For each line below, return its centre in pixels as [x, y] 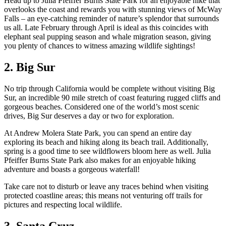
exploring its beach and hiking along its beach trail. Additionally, [106, 142]
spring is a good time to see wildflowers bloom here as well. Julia [107, 151]
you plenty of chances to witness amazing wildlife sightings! [100, 46]
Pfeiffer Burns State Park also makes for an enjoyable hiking [100, 160]
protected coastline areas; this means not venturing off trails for [103, 195]
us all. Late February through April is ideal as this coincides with [106, 27]
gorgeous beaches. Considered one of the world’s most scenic [102, 106]
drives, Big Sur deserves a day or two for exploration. [89, 116]
